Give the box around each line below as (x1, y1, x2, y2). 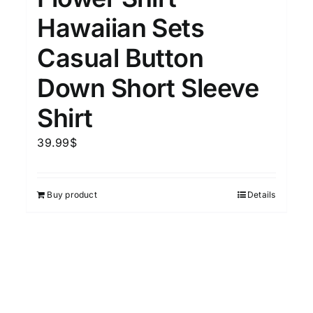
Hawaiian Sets (37, 12, 205, 43)
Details (247, 189, 276, 200)
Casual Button (37, 42, 204, 73)
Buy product (47, 189, 97, 200)
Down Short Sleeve (37, 72, 259, 103)
